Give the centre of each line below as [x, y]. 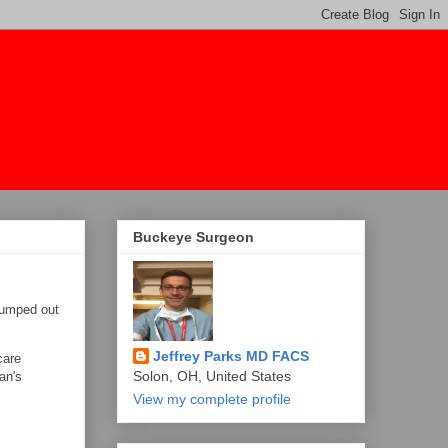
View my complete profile [212, 399]
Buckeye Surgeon [193, 237]
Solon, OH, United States [212, 376]
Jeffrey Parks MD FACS [231, 356]
